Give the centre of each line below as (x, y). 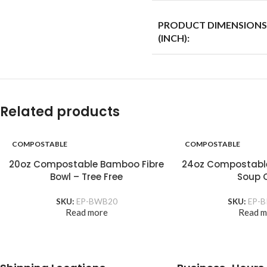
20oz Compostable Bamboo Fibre (86, 164)
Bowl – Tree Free (86, 176)
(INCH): (174, 38)
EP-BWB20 (97, 201)
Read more (86, 212)
